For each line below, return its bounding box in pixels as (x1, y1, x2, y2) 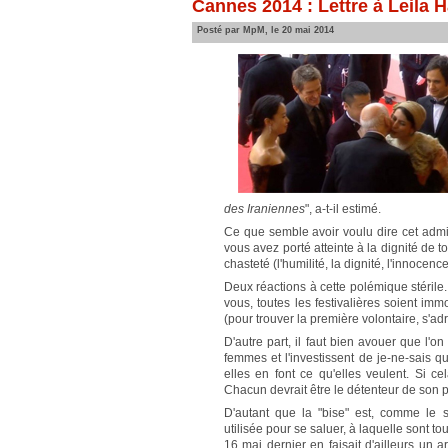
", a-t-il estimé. (305, 202, 381, 216)
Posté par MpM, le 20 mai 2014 (197, 25, 334, 35)
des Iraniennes (224, 202, 305, 216)
